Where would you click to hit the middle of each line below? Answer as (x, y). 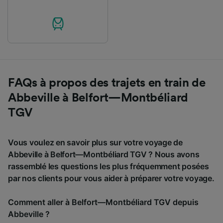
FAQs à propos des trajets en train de (107, 83)
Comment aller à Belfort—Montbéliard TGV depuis (103, 202)
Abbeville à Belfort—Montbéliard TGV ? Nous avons (104, 154)
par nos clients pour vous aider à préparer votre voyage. (111, 178)
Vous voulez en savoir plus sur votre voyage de (95, 142)
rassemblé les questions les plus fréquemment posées (109, 166)
